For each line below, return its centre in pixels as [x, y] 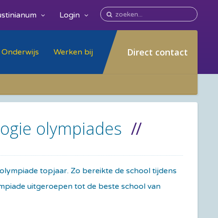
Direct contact [157, 52]
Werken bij [73, 52]
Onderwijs [20, 52]
